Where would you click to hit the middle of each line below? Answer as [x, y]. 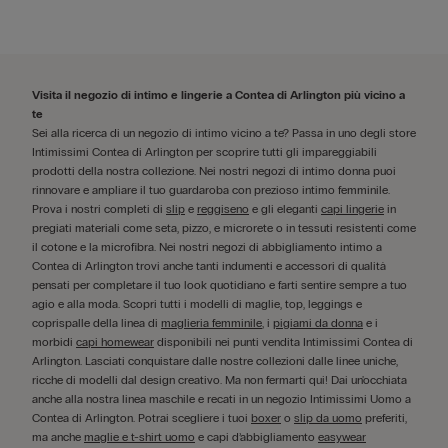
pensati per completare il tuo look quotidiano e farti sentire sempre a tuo [219, 285]
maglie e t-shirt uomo [139, 437]
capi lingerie [352, 209]
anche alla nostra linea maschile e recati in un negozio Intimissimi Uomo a [221, 399]
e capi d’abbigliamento [256, 437]
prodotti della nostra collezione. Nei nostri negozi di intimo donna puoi [214, 171]
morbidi [54, 342]
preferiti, [384, 418]
